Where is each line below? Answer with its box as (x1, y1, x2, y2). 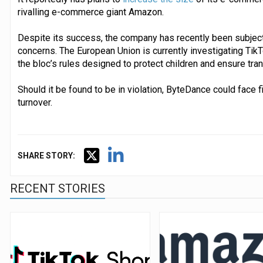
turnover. (17, 96, 52, 108)
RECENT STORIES (9, 181, 105, 195)
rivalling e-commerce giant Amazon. (17, 6, 164, 18)
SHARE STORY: (17, 150, 75, 160)
